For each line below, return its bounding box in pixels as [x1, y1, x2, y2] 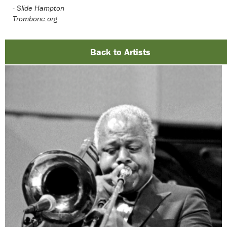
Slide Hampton [17, 3, 64, 13]
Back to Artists [90, 46, 150, 58]
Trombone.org [13, 13, 58, 23]
